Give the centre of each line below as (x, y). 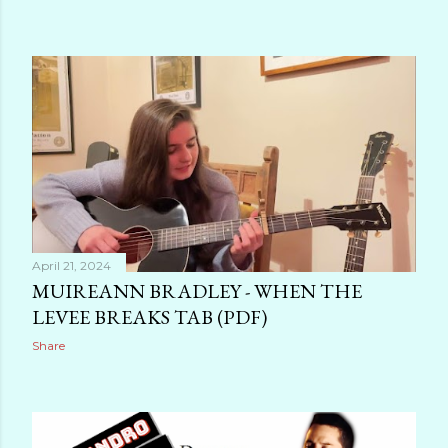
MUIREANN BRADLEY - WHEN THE (197, 290)
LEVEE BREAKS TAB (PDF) (149, 316)
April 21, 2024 (71, 265)
